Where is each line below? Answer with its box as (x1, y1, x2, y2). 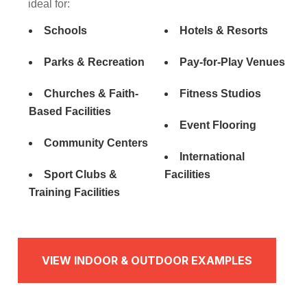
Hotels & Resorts (180, 24, 268, 36)
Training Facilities (29, 186, 121, 198)
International (180, 150, 245, 162)
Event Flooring (180, 119, 256, 131)
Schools (44, 24, 88, 36)
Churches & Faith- (44, 87, 139, 99)
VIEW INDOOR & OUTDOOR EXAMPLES (42, 253, 253, 267)
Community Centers (44, 136, 149, 149)
